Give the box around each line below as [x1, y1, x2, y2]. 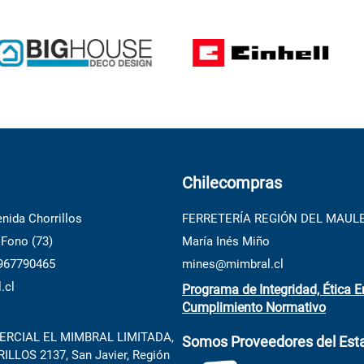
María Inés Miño [182, 234, 270, 249]
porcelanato [165, 2, 224, 17]
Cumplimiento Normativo [182, 300, 326, 316]
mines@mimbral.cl [182, 257, 284, 272]
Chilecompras [182, 173, 282, 193]
